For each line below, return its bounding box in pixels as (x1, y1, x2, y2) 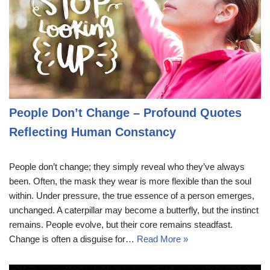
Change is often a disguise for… (9, 234, 137, 245)
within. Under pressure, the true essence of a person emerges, (9, 190, 254, 201)
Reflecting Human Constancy (9, 125, 176, 139)
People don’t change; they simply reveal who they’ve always (9, 162, 245, 172)
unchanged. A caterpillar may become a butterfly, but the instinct (9, 205, 259, 216)
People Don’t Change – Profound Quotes (9, 106, 242, 120)
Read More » (137, 234, 188, 245)
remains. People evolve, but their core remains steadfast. (9, 219, 233, 230)
